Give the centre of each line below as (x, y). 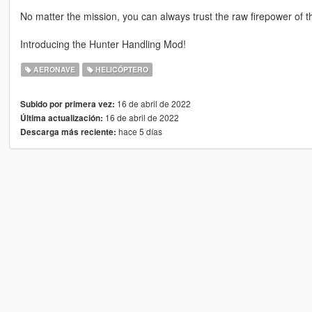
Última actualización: (61, 118)
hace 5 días (139, 132)
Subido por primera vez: (67, 104)
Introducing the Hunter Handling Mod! (103, 44)
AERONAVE (54, 70)
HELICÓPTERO (120, 70)
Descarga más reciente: (68, 132)
